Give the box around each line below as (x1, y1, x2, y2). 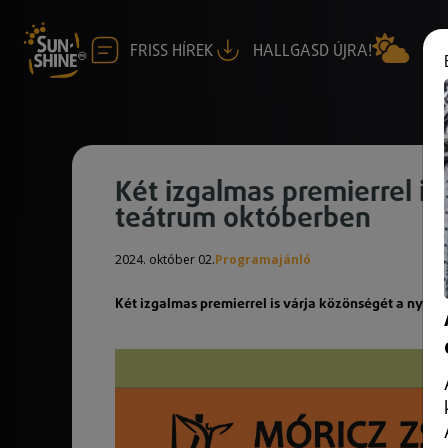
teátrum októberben (115, 205, 371, 233)
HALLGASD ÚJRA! (253, 43, 372, 59)
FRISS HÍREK (130, 43, 213, 59)
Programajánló (215, 251, 311, 268)
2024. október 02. (115, 251, 215, 268)
